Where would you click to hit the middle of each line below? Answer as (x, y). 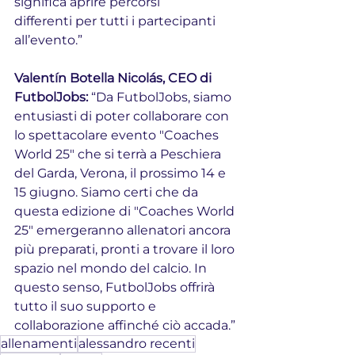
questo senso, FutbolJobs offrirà (116, 287)
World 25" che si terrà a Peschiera (119, 154)
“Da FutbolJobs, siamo (163, 97)
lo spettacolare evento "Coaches (118, 135)
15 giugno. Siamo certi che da (108, 192)
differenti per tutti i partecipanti (116, 21)
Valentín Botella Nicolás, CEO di (115, 78)
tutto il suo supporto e (87, 306)
